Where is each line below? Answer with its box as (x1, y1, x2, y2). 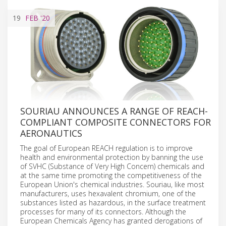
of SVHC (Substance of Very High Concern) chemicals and (20, 161, 204, 171)
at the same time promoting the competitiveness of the (20, 170, 202, 180)
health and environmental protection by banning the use (20, 152, 203, 162)
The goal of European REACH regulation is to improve (20, 143, 193, 153)
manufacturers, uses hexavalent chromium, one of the (20, 188, 196, 198)
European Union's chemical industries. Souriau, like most (20, 179, 204, 189)
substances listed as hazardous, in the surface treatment (20, 197, 206, 207)
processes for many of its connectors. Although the (20, 206, 186, 216)
